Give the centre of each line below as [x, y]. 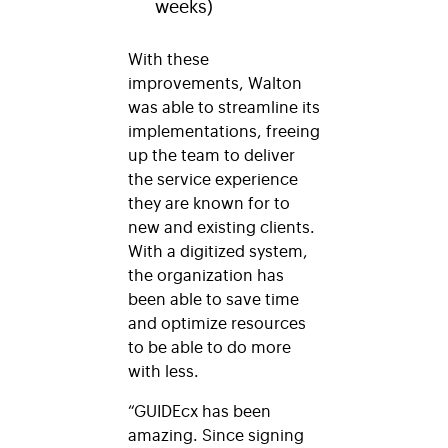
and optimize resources [217, 321]
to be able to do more [209, 345]
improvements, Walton [215, 81]
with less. [165, 369]
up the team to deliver [211, 153]
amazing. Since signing [216, 433]
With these [168, 57]
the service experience [213, 177]
